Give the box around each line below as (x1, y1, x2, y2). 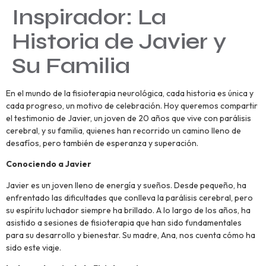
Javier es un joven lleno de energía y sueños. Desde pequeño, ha (6, 179, 246, 191)
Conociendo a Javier (6, 159, 91, 170)
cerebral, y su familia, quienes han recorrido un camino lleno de (6, 125, 241, 137)
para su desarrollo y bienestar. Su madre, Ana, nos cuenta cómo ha (6, 229, 255, 240)
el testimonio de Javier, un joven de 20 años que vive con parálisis (6, 113, 251, 124)
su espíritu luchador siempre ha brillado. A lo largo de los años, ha (6, 204, 251, 216)
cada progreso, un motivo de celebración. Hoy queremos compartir (6, 100, 258, 112)
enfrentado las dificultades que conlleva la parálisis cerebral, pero (6, 192, 253, 203)
